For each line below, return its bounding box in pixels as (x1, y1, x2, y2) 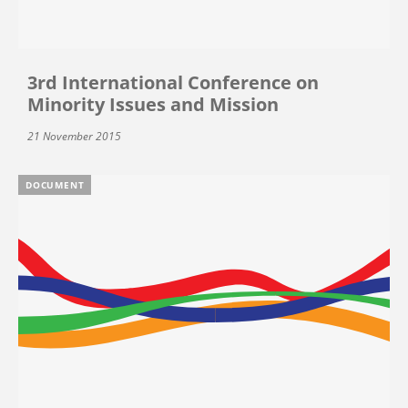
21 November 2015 (27, 128, 121, 145)
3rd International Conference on (27, 70, 319, 96)
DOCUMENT (25, 178, 85, 192)
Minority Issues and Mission (27, 92, 279, 117)
